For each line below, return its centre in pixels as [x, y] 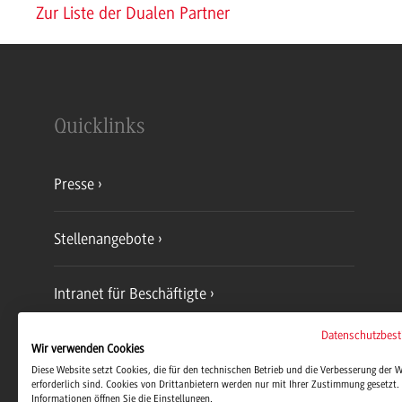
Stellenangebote [104, 239]
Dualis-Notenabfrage [118, 348]
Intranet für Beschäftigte [130, 293]
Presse [74, 184]
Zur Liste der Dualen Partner [133, 14]
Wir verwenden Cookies [88, 349]
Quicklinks [100, 128]
